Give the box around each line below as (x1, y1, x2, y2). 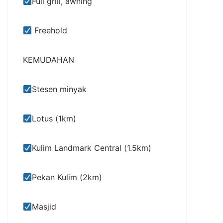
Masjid (32, 202, 57, 212)
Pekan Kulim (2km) (32, 172, 103, 183)
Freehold (32, 25, 68, 36)
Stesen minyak (32, 84, 87, 95)
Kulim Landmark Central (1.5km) (32, 143, 152, 153)
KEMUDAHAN (23, 55, 74, 65)
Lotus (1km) (32, 113, 77, 124)
